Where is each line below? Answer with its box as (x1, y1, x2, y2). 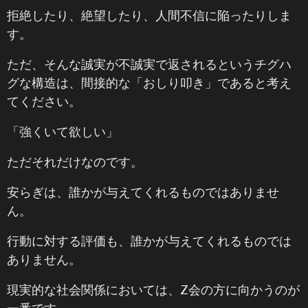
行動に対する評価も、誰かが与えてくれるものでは (7, 233, 291, 248)
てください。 (7, 93, 81, 109)
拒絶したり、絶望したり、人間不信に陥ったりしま (7, 8, 291, 23)
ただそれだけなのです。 (7, 154, 143, 169)
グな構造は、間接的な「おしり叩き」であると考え (7, 75, 291, 90)
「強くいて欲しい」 (7, 124, 118, 139)
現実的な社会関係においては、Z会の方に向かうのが (7, 282, 300, 297)
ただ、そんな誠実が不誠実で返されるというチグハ (7, 56, 291, 71)
